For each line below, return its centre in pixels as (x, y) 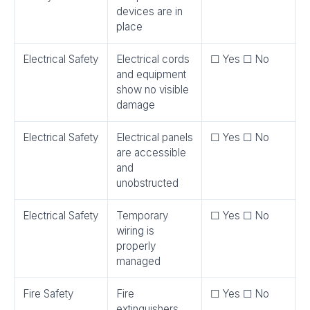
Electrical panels (155, 137)
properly (136, 246)
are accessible (151, 153)
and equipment (151, 74)
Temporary (142, 216)
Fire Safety (48, 294)
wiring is (135, 231)
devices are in (149, 11)
